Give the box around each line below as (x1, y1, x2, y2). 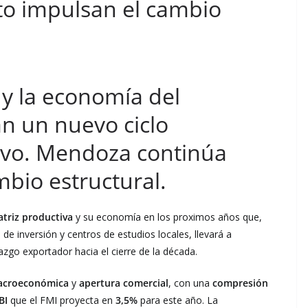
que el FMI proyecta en (8, 293, 115, 307)
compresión (212, 276, 268, 289)
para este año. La (137, 293, 218, 307)
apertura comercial (79, 276, 168, 289)
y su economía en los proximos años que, (73, 210, 262, 223)
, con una (168, 276, 212, 289)
